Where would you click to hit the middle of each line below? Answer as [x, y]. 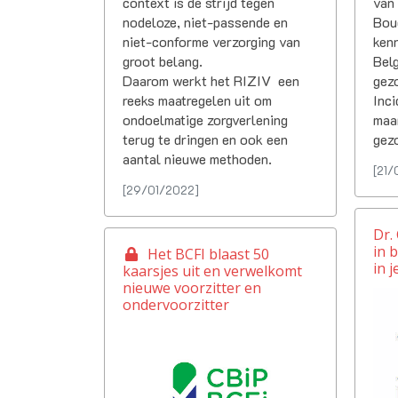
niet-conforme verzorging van [211, 41]
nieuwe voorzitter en [192, 287]
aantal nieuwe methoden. [197, 158]
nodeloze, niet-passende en [205, 21]
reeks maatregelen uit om [197, 99]
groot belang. [163, 60]
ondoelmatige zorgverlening [205, 119]
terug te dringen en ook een [205, 139]
